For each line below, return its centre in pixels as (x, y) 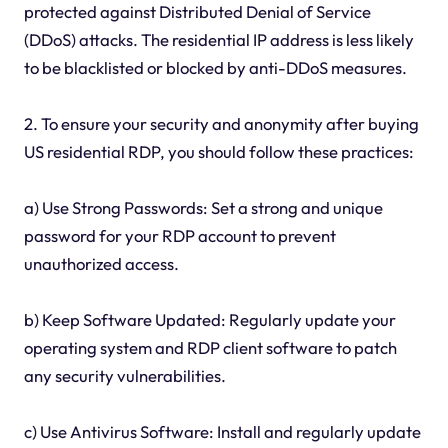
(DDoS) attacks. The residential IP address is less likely (218, 39)
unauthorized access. (101, 263)
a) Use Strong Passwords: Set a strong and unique (203, 207)
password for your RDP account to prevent (179, 235)
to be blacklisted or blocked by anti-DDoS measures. (215, 67)
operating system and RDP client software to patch (210, 347)
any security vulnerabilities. (124, 375)
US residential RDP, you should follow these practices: (218, 151)
